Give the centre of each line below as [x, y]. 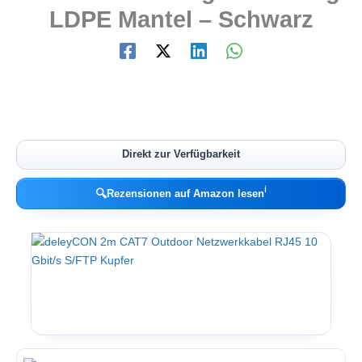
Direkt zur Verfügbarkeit [181, 154]
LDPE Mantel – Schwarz [181, 20]
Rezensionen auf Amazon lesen [185, 193]
